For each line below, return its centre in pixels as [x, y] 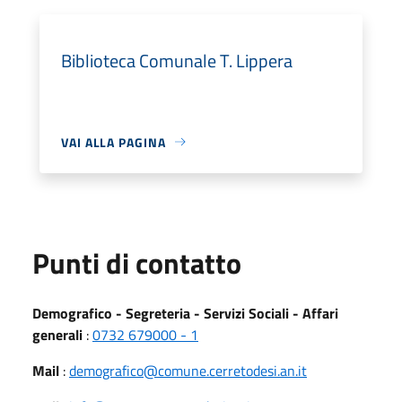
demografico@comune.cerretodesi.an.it [188, 370]
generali [57, 334]
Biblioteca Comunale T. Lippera [177, 60]
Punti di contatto [137, 262]
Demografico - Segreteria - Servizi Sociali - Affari [185, 313]
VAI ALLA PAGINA [114, 142]
